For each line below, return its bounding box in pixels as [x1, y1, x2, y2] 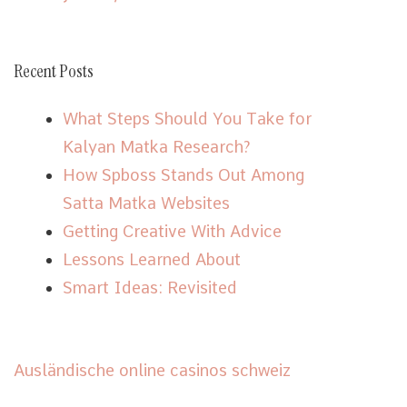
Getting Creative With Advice [63, 222, 283, 241]
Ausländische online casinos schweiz [14, 361, 292, 380]
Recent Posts [14, 59, 94, 83]
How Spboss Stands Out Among [63, 165, 305, 184]
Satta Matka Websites [63, 194, 231, 213]
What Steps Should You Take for [63, 109, 313, 128]
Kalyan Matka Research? [63, 137, 252, 156]
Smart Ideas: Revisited [63, 278, 238, 297]
